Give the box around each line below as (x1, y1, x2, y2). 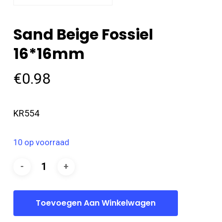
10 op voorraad (13, 137, 69, 147)
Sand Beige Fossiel (13, 24, 153, 45)
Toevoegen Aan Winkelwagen (35, 197, 156, 209)
